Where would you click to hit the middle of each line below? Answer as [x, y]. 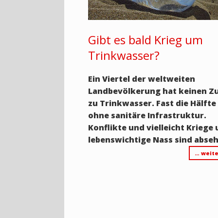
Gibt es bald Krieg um [146, 40]
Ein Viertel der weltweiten [142, 79]
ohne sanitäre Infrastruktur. [147, 116]
